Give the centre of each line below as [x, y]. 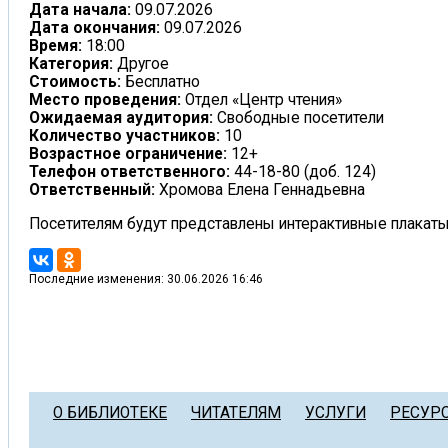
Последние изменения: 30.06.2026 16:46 [146, 279]
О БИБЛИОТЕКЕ [110, 412]
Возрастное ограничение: [130, 154]
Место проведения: [107, 100]
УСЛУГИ [335, 412]
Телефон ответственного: [131, 172]
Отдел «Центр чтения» [263, 100]
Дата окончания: [96, 28]
